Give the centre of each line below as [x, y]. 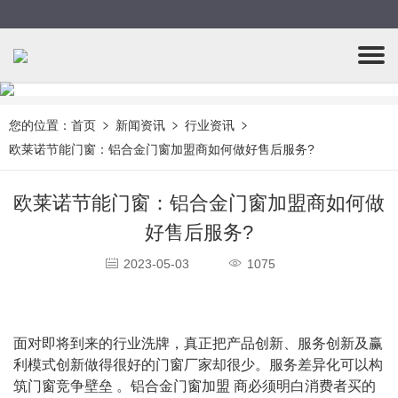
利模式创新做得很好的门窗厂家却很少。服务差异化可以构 [198, 365]
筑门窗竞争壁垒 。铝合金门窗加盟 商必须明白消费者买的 [195, 386]
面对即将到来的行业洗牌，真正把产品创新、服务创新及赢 [198, 343]
